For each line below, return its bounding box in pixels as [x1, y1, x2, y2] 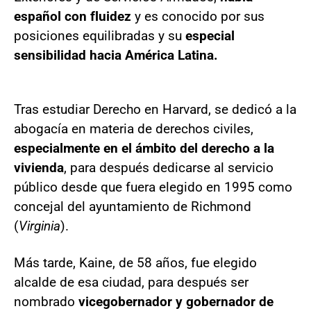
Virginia [19, 217, 60, 234]
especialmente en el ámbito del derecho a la [14, 140, 274, 156]
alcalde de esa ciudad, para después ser [14, 274, 249, 290]
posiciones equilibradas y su [14, 27, 185, 44]
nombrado [14, 293, 75, 310]
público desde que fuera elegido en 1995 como [14, 178, 292, 195]
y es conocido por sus [131, 8, 264, 24]
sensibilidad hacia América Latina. [14, 47, 218, 63]
